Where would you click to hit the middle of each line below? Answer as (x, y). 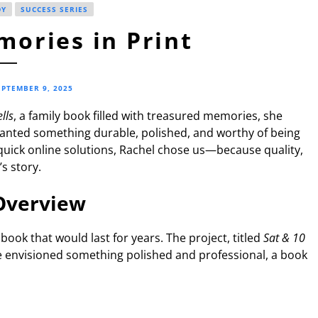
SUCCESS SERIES (54, 9)
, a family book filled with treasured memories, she (148, 115)
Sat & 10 (284, 237)
